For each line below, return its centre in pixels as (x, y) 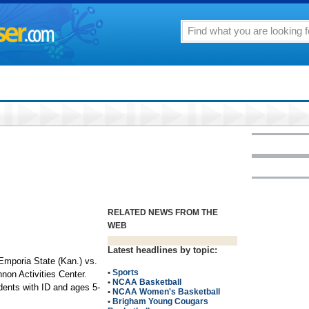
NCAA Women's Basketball (166, 292)
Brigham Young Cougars (160, 301)
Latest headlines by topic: (162, 250)
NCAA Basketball (147, 282)
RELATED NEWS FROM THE (163, 212)
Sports (126, 272)
